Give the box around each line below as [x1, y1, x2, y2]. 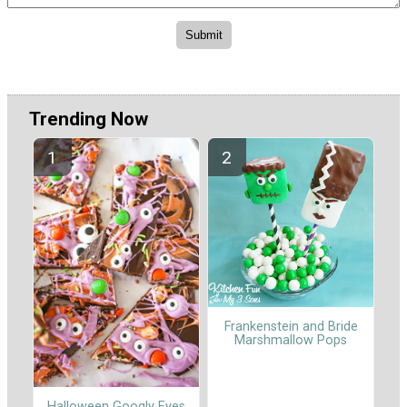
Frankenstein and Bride [223, 319, 358, 335]
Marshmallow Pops [234, 333, 347, 349]
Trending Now [29, 107, 148, 130]
